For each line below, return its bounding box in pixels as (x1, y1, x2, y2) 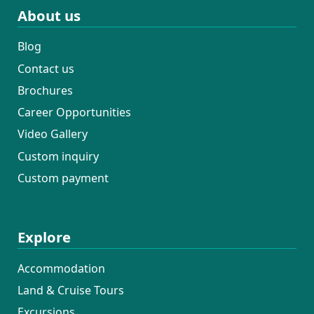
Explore (17, 227, 71, 247)
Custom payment (17, 170, 109, 186)
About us (17, 5, 81, 25)
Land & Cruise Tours (17, 282, 124, 298)
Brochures (17, 82, 73, 98)
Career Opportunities (17, 104, 131, 121)
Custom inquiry (17, 148, 99, 164)
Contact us (17, 60, 74, 76)
